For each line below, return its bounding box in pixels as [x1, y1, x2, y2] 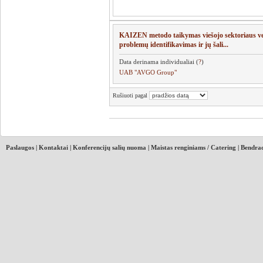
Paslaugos [6, 144, 34, 151]
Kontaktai [39, 144, 68, 151]
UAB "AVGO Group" [119, 69, 177, 76]
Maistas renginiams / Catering [151, 144, 236, 151]
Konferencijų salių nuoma [73, 144, 146, 151]
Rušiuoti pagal [113, 92, 149, 99]
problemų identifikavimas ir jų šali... [119, 41, 228, 49]
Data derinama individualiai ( [119, 58, 198, 66]
